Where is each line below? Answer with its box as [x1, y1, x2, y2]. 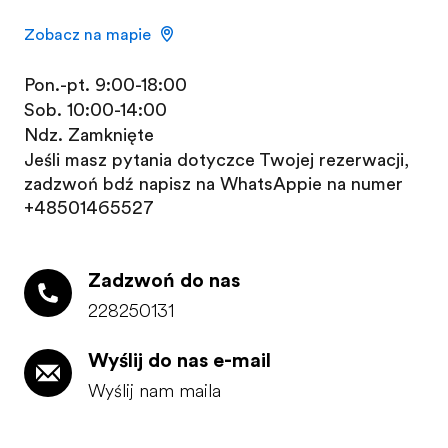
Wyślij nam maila [88, 381, 221, 401]
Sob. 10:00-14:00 [24, 100, 167, 120]
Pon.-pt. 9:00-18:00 [24, 75, 187, 95]
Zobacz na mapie [24, 26, 151, 44]
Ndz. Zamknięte [24, 125, 154, 145]
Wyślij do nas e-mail [88, 349, 271, 372]
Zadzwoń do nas [88, 269, 240, 292]
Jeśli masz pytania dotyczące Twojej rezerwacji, [24, 150, 409, 170]
